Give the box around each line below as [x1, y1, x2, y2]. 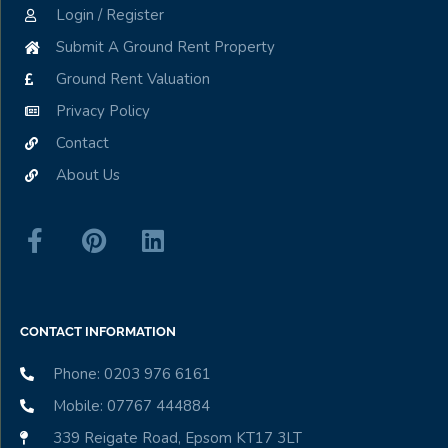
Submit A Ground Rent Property [56, 37, 276, 58]
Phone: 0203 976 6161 [52, 364, 211, 385]
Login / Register [56, 5, 165, 26]
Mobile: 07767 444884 [52, 396, 210, 417]
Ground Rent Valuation [56, 69, 211, 90]
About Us [56, 165, 121, 186]
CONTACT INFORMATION [20, 324, 176, 340]
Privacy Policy [56, 101, 151, 122]
